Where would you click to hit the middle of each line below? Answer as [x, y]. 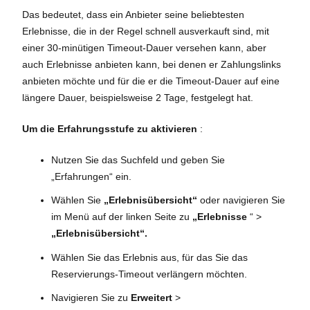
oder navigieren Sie [241, 200]
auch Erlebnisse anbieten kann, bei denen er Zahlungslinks [152, 64]
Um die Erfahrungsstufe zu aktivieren [110, 128]
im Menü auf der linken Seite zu [122, 217]
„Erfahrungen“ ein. [91, 176]
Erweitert [152, 298]
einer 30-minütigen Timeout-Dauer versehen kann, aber [144, 47]
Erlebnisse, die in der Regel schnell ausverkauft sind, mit [146, 31]
